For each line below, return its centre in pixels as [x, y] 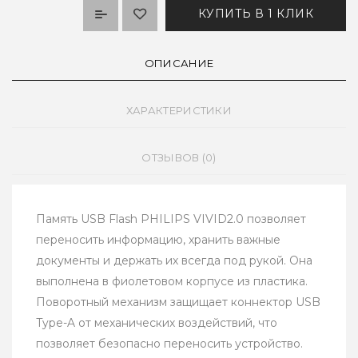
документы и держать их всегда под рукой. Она [174, 261]
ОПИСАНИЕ [179, 64]
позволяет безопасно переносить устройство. [169, 344]
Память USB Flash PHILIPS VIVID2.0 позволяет [171, 219]
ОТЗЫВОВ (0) [179, 158]
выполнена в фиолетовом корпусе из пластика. [172, 282]
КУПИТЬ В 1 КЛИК [255, 14]
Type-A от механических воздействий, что [157, 323]
